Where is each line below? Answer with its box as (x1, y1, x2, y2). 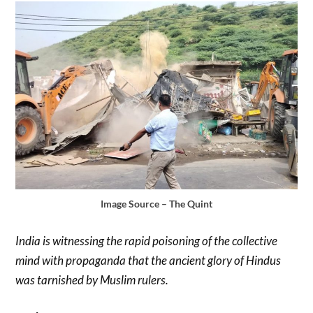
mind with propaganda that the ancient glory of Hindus (15, 252, 282, 268)
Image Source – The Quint (101, 197, 212, 210)
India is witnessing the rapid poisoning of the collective (15, 233, 278, 248)
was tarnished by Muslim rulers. (15, 272, 169, 287)
